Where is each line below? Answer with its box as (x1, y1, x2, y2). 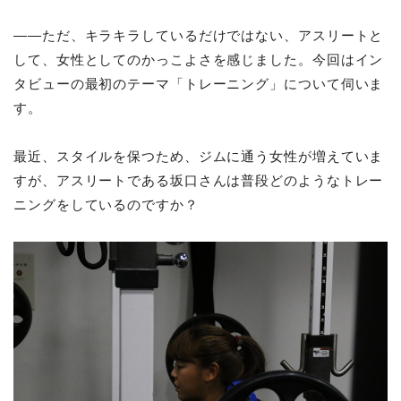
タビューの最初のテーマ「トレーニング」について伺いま (13, 76, 384, 93)
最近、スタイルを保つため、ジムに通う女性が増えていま (13, 149, 384, 166)
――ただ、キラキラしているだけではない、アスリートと (13, 28, 384, 45)
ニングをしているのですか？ (13, 197, 199, 214)
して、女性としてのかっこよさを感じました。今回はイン (13, 52, 384, 69)
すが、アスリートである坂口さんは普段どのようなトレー (13, 173, 384, 190)
